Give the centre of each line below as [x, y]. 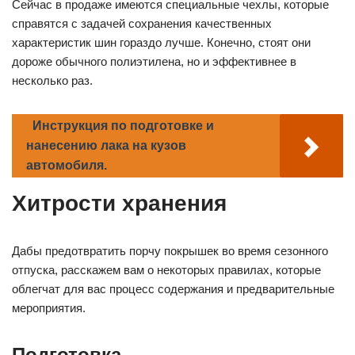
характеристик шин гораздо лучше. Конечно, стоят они [161, 43]
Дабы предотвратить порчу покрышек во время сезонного [170, 251]
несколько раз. [52, 81]
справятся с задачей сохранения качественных [142, 24]
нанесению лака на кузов [106, 146]
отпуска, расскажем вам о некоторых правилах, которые [166, 270]
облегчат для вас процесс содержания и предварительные [173, 289]
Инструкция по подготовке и [123, 126]
